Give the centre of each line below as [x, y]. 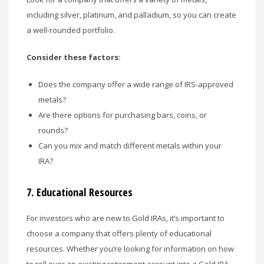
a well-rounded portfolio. [71, 30]
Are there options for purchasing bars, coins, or [123, 115]
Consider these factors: [74, 57]
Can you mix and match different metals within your [130, 145]
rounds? [53, 130]
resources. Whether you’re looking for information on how [130, 248]
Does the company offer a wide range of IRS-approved [136, 84]
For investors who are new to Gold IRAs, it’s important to [126, 218]
